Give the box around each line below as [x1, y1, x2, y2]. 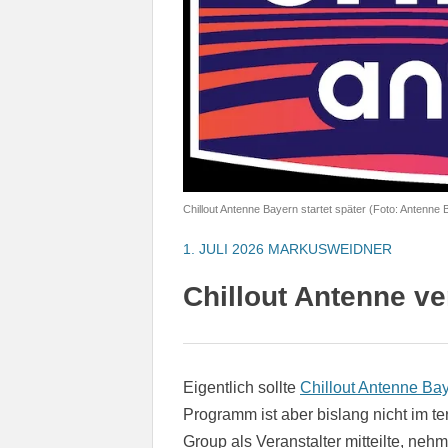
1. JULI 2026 [183, 240, 264, 257]
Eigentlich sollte [183, 378, 300, 396]
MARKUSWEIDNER [268, 240, 392, 257]
